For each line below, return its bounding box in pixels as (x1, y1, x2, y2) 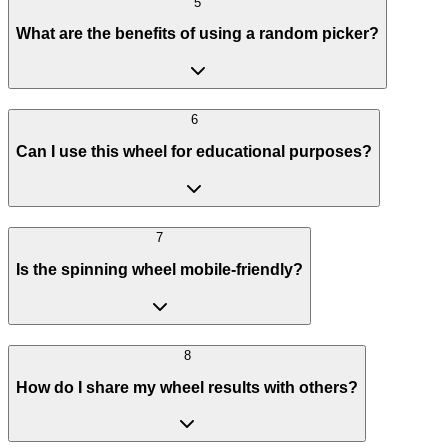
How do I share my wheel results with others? (16, 378, 358, 396)
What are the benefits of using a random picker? (16, 25, 379, 43)
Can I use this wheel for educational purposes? (16, 143, 372, 160)
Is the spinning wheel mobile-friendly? (16, 260, 303, 278)
